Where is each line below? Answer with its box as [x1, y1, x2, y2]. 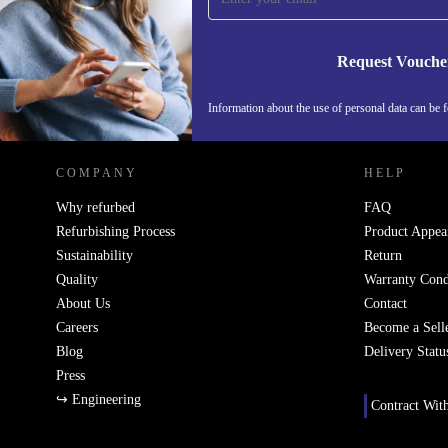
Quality [56, 272, 98, 287]
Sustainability [56, 248, 133, 263]
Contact [364, 296, 407, 311]
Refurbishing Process [56, 224, 175, 239]
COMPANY [56, 166, 138, 180]
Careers [56, 320, 98, 335]
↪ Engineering [56, 392, 141, 407]
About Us [56, 296, 110, 311]
